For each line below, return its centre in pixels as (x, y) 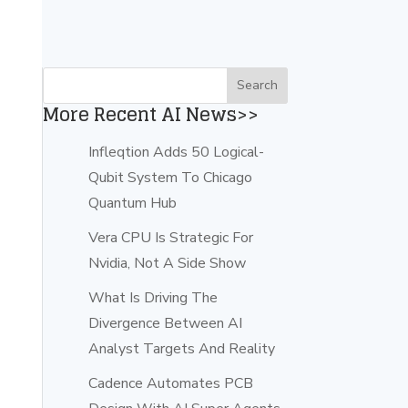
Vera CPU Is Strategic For (171, 237)
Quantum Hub (133, 203)
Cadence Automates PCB (171, 383)
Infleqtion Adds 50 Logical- (176, 152)
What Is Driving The (153, 297)
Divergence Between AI (165, 323)
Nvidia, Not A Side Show (167, 263)
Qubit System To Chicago (170, 177)
